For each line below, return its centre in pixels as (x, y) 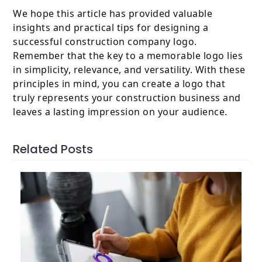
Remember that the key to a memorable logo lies (128, 56)
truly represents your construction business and (127, 98)
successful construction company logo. (105, 42)
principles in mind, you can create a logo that (119, 84)
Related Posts (53, 149)
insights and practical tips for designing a (111, 28)
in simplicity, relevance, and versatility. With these (129, 70)
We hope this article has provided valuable (113, 14)
